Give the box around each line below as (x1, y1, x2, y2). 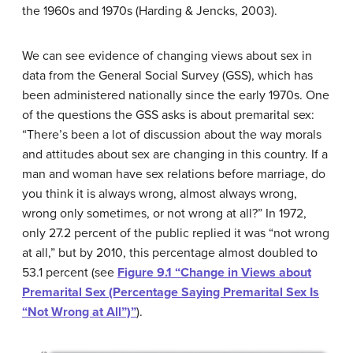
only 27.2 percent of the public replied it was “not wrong (22, 225, 329, 241)
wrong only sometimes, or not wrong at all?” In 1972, (22, 206, 307, 221)
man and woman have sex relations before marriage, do (22, 166, 325, 182)
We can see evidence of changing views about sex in (22, 48, 312, 64)
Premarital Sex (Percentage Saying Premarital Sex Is (22, 284, 319, 300)
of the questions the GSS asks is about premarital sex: (22, 107, 314, 123)
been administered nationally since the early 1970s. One (22, 87, 329, 103)
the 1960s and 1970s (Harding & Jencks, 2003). (22, 3, 277, 19)
